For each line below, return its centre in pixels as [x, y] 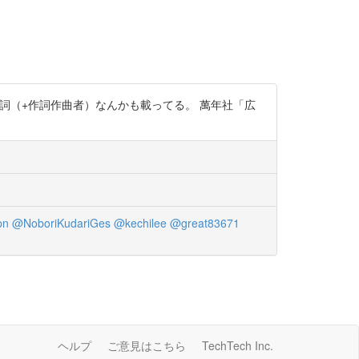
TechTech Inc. [238, 345]
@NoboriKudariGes [61, 223]
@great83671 [204, 223]
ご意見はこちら [147, 345]
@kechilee [140, 223]
